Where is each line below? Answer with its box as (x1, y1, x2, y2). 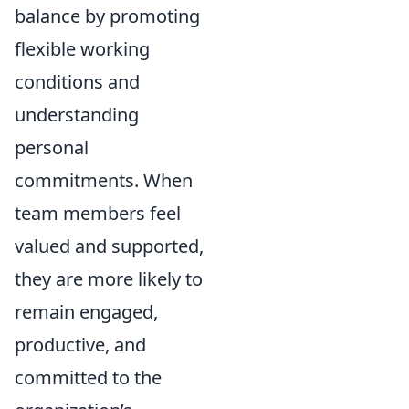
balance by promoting (15, 4, 200, 28)
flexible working (15, 37, 150, 61)
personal (15, 135, 89, 160)
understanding (15, 102, 139, 127)
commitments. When (15, 168, 193, 193)
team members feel (15, 201, 181, 225)
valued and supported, (15, 234, 204, 258)
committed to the (15, 365, 162, 390)
